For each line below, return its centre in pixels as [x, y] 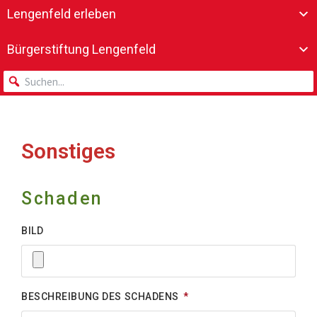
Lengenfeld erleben [62, 14]
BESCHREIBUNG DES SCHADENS [102, 297]
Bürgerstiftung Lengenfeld [81, 50]
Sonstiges [68, 151]
